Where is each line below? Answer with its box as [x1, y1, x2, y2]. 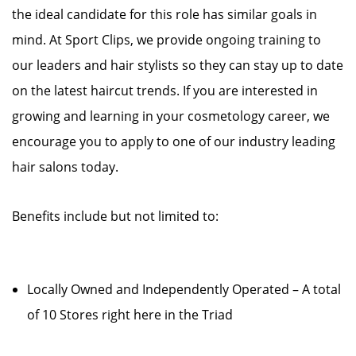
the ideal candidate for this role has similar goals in [12, 6, 317, 23]
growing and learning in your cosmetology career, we [12, 107, 330, 125]
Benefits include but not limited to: [12, 207, 219, 225]
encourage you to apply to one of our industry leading [12, 133, 335, 150]
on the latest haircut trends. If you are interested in [12, 82, 318, 99]
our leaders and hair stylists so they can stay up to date [12, 56, 343, 74]
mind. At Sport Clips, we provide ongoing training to [12, 31, 321, 48]
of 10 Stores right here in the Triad [27, 306, 233, 323]
